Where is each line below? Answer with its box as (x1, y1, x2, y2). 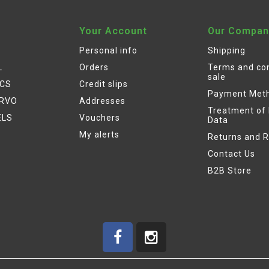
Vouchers (79, 113, 120, 123)
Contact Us (208, 149, 255, 159)
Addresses (79, 96, 125, 106)
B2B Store (208, 166, 252, 176)
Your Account (79, 25, 147, 37)
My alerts (79, 130, 119, 140)
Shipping (208, 46, 246, 56)
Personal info (79, 46, 138, 56)
